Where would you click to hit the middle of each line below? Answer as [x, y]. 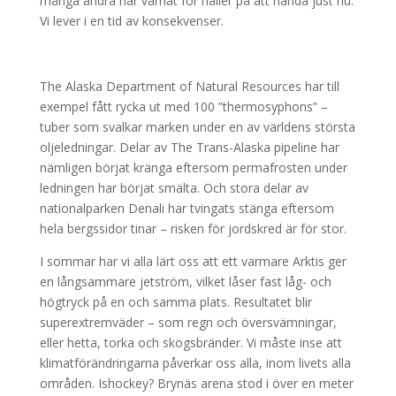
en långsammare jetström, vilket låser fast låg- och [185, 282]
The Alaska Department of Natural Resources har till [189, 86]
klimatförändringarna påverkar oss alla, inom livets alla [195, 363]
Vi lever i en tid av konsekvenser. [131, 21]
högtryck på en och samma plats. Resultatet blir [175, 302]
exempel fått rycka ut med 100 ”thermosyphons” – [183, 107]
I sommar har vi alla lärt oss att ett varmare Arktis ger [193, 261]
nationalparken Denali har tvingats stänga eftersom [187, 208]
